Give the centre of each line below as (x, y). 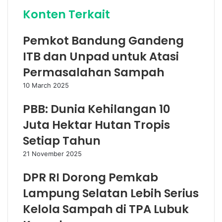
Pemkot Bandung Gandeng (103, 41)
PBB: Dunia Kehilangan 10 (97, 109)
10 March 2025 (46, 85)
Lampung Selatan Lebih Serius (111, 193)
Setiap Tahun (62, 141)
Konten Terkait (66, 14)
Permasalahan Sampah (94, 72)
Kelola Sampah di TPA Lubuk (106, 209)
